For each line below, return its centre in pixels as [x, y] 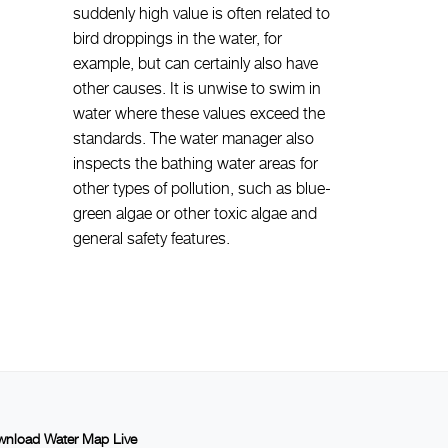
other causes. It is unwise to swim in [197, 88]
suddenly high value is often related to [201, 13]
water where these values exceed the [199, 113]
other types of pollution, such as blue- [202, 188]
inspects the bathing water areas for [195, 163]
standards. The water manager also [193, 138]
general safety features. [151, 238]
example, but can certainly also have [195, 63]
